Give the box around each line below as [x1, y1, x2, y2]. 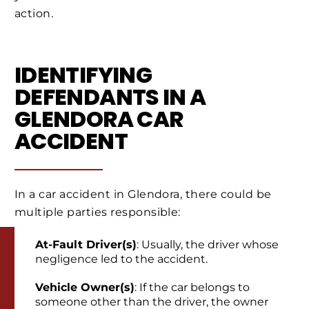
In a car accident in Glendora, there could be [14, 188, 272, 201]
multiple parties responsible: [14, 206, 181, 219]
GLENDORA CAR [14, 103, 183, 134]
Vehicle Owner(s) [35, 280, 134, 294]
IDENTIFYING [14, 59, 152, 90]
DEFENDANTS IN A [14, 81, 206, 112]
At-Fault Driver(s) [35, 237, 137, 251]
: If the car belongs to [134, 280, 250, 294]
